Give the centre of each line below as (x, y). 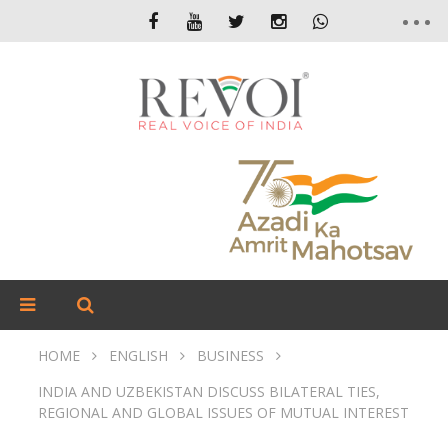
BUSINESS (230, 355)
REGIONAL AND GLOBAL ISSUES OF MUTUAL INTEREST (223, 412)
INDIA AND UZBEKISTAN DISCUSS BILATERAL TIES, (209, 391)
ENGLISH (138, 355)
